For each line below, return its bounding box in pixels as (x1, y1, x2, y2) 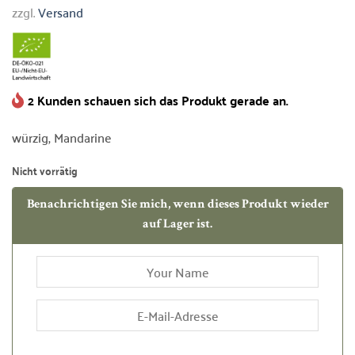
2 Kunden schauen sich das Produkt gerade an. (27, 88, 288, 112)
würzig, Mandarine (12, 125, 112, 148)
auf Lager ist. (143, 218, 212, 231)
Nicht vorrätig (12, 159, 78, 181)
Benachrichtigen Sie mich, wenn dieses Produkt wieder (26, 198, 329, 212)
